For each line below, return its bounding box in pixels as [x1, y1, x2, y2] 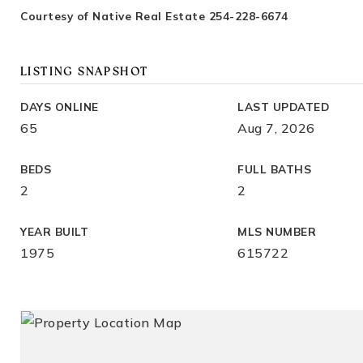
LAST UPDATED [237, 100, 330, 113]
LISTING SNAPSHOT [20, 67, 149, 78]
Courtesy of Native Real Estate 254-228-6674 [20, 9, 288, 23]
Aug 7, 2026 [237, 120, 315, 136]
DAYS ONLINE [20, 100, 99, 113]
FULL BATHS [237, 162, 312, 176]
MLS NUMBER [237, 224, 317, 238]
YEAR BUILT [20, 224, 88, 238]
